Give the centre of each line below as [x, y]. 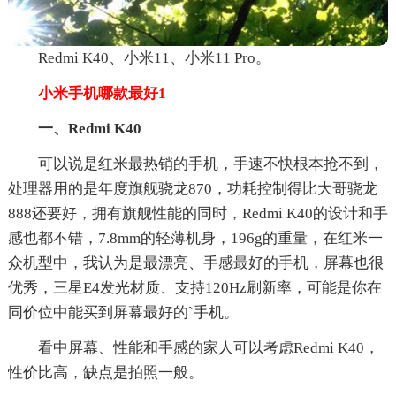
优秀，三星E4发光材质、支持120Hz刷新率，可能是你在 [194, 287]
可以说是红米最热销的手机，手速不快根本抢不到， [210, 164]
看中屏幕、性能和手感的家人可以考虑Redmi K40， [208, 347]
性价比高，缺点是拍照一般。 [105, 372]
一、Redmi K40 [89, 128]
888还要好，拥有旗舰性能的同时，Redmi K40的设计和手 [198, 213]
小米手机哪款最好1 [87, 93]
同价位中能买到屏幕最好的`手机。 [123, 312]
